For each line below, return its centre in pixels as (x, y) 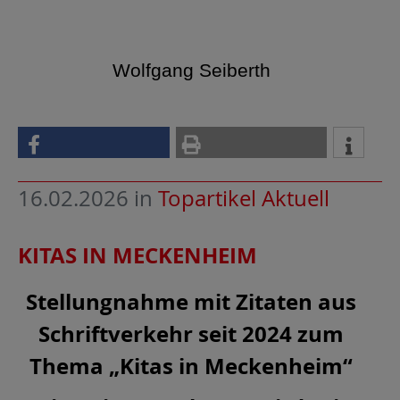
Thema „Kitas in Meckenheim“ (191, 366)
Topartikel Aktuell (244, 198)
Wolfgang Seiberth (191, 71)
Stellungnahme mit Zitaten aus (191, 301)
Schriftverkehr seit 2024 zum (191, 333)
